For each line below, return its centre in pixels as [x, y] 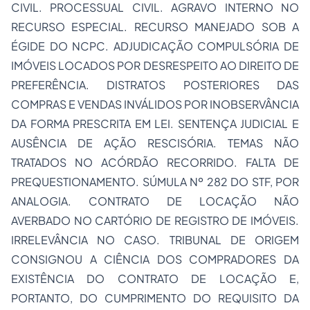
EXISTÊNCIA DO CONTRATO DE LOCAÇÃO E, [155, 279]
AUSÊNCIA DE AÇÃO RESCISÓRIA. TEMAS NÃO [155, 143]
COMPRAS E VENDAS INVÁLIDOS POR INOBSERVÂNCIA [155, 104]
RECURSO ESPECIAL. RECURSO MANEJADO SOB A [155, 27]
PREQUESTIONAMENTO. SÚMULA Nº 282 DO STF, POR [155, 182]
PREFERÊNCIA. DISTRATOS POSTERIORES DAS [155, 85]
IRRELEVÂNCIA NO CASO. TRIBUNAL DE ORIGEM [155, 240]
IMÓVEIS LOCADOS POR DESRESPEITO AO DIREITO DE [155, 65]
